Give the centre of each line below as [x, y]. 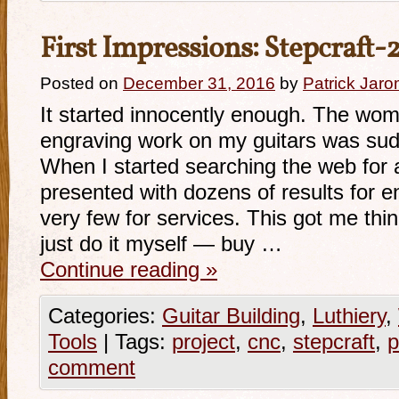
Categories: [105, 316]
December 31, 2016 [199, 83]
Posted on [79, 83]
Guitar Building [231, 316]
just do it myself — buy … [161, 244]
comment [92, 368]
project [204, 342]
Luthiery [349, 316]
